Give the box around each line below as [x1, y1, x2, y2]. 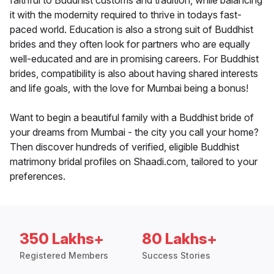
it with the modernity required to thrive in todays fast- [10, 9, 242, 21]
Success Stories [142, 250, 210, 261]
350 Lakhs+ [20, 230, 104, 248]
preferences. [10, 170, 65, 183]
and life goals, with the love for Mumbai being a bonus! [10, 82, 248, 95]
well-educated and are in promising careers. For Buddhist [10, 53, 259, 65]
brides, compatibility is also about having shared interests [10, 67, 258, 80]
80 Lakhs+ [142, 230, 217, 248]
